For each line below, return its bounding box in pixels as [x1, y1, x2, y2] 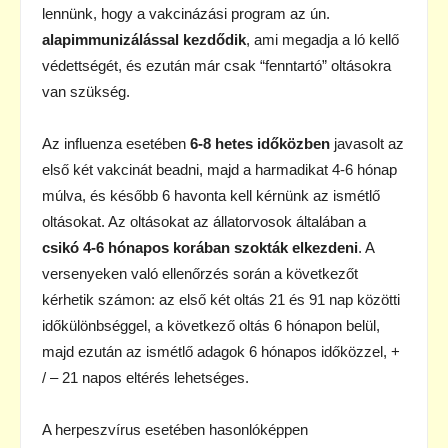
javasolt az [330, 134, 404, 152]
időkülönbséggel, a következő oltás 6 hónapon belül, [42, 316, 380, 334]
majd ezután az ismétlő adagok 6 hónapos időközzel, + [42, 342, 400, 360]
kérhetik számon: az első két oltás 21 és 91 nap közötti [42, 290, 400, 308]
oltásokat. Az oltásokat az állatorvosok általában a [42, 212, 366, 230]
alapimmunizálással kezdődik [42, 30, 246, 48]
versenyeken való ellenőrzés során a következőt [42, 264, 358, 282]
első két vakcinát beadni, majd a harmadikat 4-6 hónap [42, 160, 397, 178]
